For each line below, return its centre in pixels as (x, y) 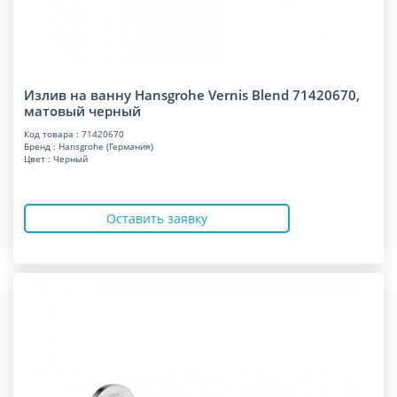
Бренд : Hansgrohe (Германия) (89, 146)
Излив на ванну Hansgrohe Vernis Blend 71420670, (192, 95)
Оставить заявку (157, 218)
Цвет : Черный (56, 159)
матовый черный (82, 111)
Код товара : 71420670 (74, 134)
